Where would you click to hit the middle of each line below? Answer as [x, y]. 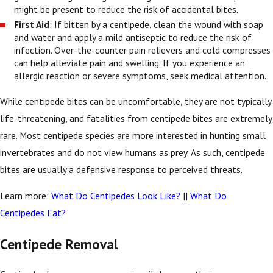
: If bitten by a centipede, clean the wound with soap [157, 24]
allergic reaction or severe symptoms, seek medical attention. [141, 75]
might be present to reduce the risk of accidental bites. [127, 9]
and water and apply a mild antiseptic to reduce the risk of [133, 37]
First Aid [32, 24]
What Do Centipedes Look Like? [116, 196]
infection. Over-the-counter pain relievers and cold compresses [143, 50]
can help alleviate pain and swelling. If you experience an [130, 62]
